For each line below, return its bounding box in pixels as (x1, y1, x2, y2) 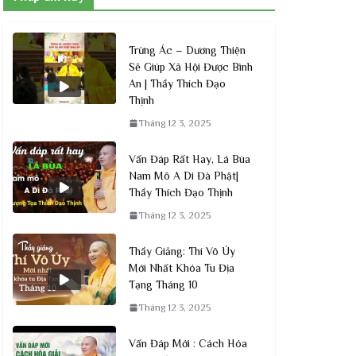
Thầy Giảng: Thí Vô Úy (129, 244, 235, 257)
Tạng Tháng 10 (129, 277, 198, 291)
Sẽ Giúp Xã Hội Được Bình (129, 60, 253, 73)
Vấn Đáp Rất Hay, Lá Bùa (129, 152, 250, 165)
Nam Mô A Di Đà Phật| (129, 168, 238, 182)
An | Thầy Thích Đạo (129, 76, 226, 90)
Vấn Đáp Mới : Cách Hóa (129, 336, 247, 350)
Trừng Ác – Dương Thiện (129, 43, 246, 56)
